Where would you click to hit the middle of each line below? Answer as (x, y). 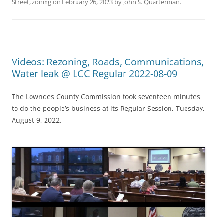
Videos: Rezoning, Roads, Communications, (108, 62)
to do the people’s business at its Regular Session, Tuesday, (108, 108)
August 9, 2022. (37, 120)
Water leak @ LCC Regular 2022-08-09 (94, 74)
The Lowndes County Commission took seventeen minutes (106, 97)
